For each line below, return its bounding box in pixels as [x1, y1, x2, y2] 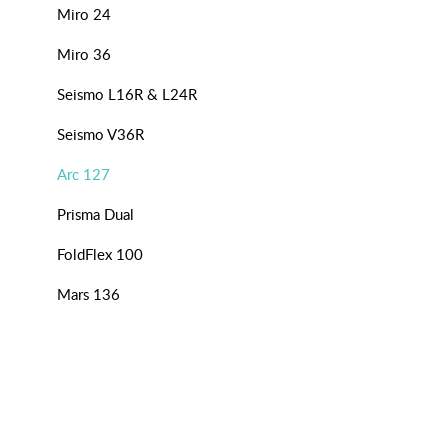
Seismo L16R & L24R [57, 84, 197, 105]
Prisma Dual [57, 204, 134, 225]
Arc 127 [57, 164, 110, 185]
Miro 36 [57, 44, 111, 65]
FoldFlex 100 [57, 244, 143, 265]
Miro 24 [57, 4, 111, 25]
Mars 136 [57, 284, 120, 305]
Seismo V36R [57, 124, 144, 145]
